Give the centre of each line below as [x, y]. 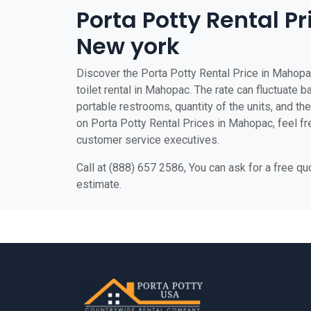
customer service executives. [148, 140]
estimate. [99, 184]
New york [128, 46]
